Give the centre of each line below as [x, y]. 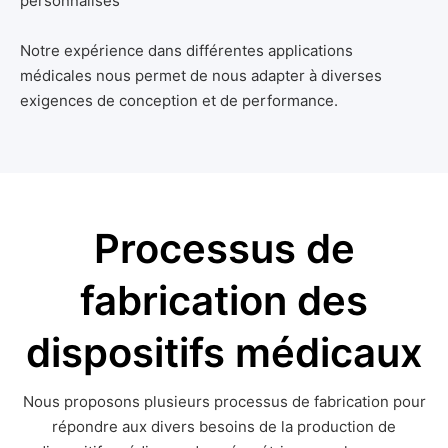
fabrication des [224, 301]
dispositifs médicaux [224, 353]
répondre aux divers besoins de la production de [224, 427]
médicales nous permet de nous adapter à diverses [201, 76]
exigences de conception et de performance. [179, 101]
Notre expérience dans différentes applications [186, 51]
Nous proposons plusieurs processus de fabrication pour [224, 402]
